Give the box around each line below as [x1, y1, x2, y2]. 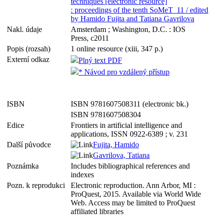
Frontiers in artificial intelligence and [71, 121, 182, 129]
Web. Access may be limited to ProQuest [71, 199, 195, 207]
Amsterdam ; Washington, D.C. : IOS [71, 25, 186, 33]
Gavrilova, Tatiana [93, 151, 150, 159]
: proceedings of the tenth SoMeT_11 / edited [71, 6, 208, 14]
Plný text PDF [78, 56, 122, 64]
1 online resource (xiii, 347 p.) [71, 45, 163, 53]
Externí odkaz [7, 55, 53, 63]
